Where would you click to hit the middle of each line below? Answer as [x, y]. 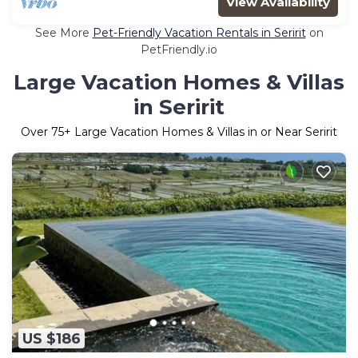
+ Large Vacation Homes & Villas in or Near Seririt [201, 131]
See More [64, 32]
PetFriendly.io [179, 49]
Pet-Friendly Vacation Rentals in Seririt [199, 32]
